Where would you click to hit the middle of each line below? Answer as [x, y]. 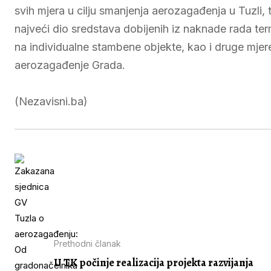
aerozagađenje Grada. [70, 65]
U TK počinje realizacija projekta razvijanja [154, 262]
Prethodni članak [87, 243]
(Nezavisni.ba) [51, 101]
